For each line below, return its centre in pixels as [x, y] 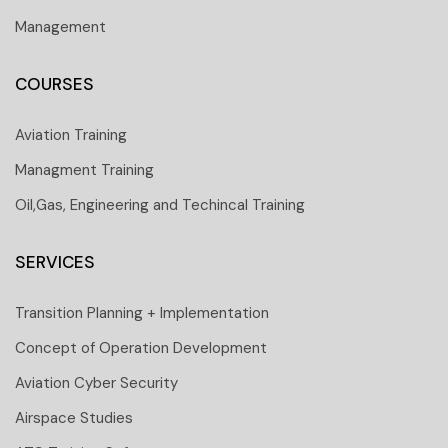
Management [60, 27]
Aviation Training [71, 135]
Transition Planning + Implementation [142, 313]
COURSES [54, 84]
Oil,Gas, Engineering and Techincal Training [160, 205]
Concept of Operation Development [141, 348]
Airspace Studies [74, 418]
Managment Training [84, 170]
